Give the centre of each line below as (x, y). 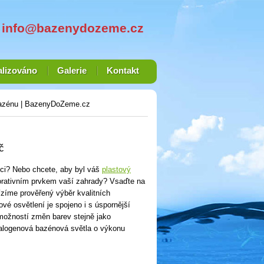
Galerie (72, 71)
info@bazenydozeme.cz (73, 28)
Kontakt (123, 71)
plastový (116, 169)
